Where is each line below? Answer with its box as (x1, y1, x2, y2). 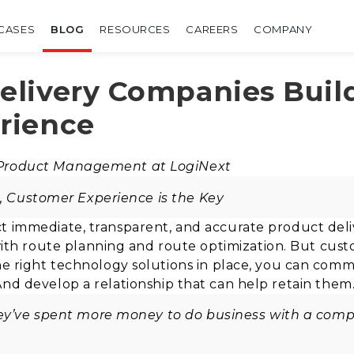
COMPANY (254, 23, 313, 36)
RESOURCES (100, 23, 171, 36)
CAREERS (186, 23, 239, 36)
